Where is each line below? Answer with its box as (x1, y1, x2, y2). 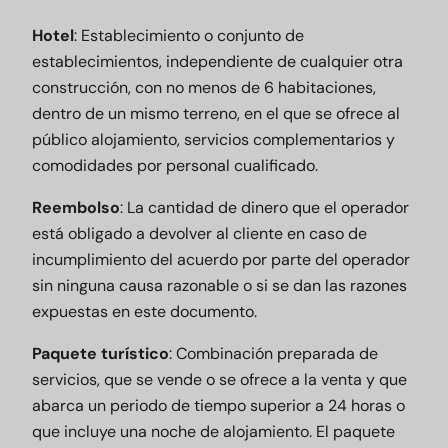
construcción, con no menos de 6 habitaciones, (32, 77, 376, 98)
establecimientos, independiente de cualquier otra (32, 51, 403, 72)
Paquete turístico (32, 343, 169, 364)
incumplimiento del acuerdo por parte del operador (32, 249, 410, 270)
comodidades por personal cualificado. (32, 155, 318, 176)
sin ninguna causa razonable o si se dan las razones (32, 275, 407, 296)
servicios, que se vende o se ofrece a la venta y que (32, 369, 407, 390)
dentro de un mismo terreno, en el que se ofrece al (32, 103, 400, 124)
